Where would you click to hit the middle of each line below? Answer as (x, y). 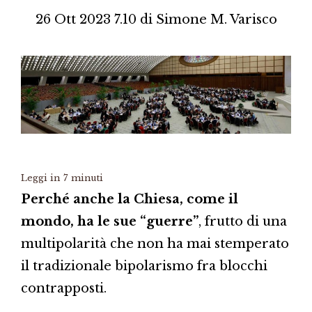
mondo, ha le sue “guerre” (110, 221)
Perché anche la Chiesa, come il (130, 199)
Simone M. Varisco (216, 19)
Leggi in (40, 178)
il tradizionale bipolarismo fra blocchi (144, 266)
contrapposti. (64, 288)
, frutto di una (243, 221)
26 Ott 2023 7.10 (86, 19)
